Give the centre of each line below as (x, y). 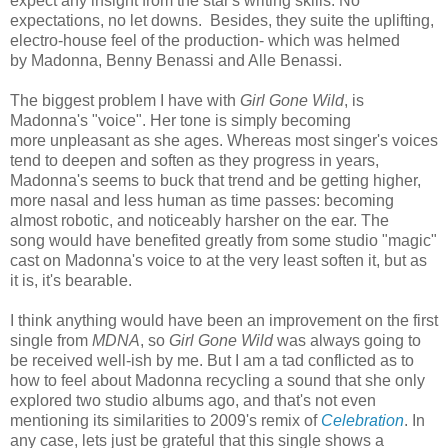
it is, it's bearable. (71, 281)
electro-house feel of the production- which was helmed (205, 41)
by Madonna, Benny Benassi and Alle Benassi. (176, 61)
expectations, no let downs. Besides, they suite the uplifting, (222, 21)
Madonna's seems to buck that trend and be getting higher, (215, 181)
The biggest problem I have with (125, 101)
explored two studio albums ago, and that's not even (193, 401)
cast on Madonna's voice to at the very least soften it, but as (218, 261)
